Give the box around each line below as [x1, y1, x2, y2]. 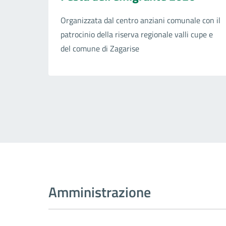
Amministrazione [48, 181, 151, 203]
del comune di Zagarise [61, 42, 139, 54]
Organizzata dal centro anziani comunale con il [61, 14, 220, 26]
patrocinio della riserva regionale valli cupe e [61, 28, 213, 40]
